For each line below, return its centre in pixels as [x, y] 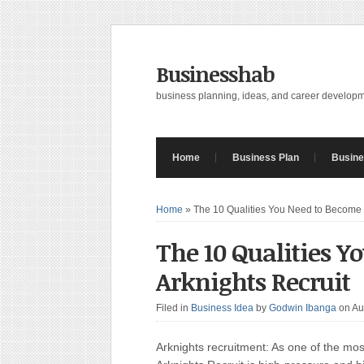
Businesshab [215, 74]
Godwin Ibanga [303, 308]
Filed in [173, 308]
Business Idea [222, 308]
